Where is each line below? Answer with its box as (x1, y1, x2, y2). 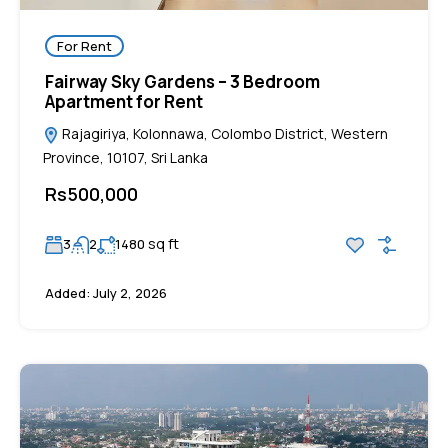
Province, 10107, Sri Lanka (43, 148, 208, 168)
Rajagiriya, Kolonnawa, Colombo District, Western (59, 124, 388, 144)
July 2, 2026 (90, 284, 167, 303)
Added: (45, 284, 90, 303)
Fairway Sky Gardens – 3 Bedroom (45, 70, 320, 94)
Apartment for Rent (45, 90, 203, 114)
